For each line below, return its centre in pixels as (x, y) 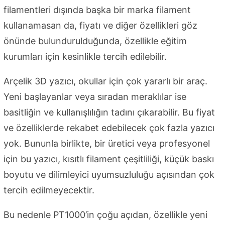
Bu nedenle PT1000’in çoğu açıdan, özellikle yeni (105, 215)
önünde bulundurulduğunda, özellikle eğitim (95, 41)
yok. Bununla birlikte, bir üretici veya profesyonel (107, 144)
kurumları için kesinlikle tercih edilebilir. (85, 57)
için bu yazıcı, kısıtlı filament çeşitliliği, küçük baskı (109, 159)
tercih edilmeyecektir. (49, 190)
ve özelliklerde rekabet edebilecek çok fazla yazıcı (109, 128)
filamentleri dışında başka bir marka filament (97, 10)
